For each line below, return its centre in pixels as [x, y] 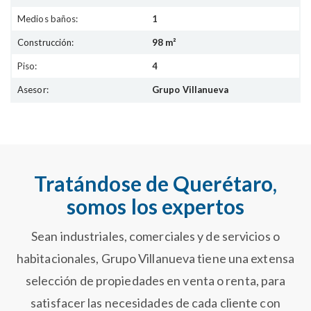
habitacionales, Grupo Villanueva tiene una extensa [155, 259]
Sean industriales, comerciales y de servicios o [155, 236]
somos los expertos [155, 207]
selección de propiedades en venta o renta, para [155, 281]
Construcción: [46, 43]
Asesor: [33, 90]
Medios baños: [48, 19]
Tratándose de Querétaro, [155, 184]
